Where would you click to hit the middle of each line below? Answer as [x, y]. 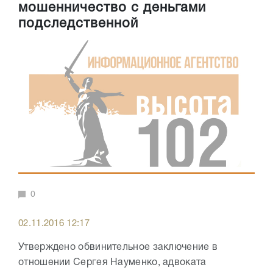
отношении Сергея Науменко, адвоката [112, 263]
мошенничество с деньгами [112, 8]
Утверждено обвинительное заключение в [118, 247]
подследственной [78, 24]
